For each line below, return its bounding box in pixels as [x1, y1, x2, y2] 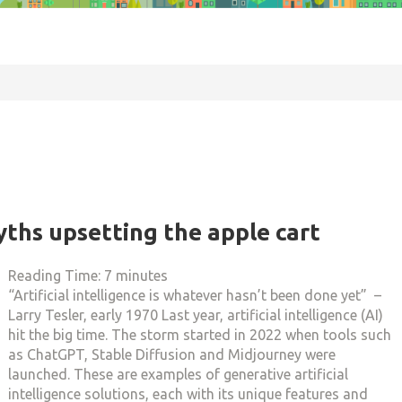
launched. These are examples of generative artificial [8, 366, 348, 382]
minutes [116, 267, 168, 284]
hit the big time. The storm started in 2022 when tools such [8, 327, 391, 343]
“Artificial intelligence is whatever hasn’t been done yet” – [8, 287, 381, 303]
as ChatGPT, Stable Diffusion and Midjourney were [8, 346, 336, 363]
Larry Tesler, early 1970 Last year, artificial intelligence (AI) [8, 307, 383, 323]
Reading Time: [8, 267, 104, 284]
